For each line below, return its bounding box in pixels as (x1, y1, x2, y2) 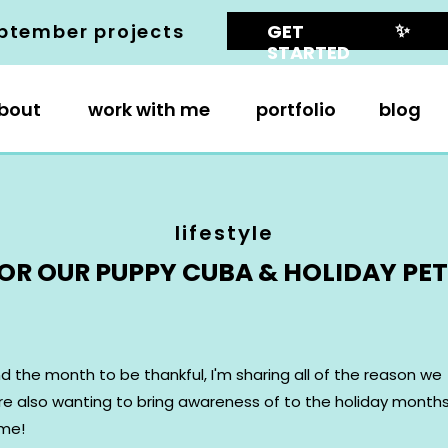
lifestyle (174, 219, 274, 247)
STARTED (267, 40, 350, 65)
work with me (87, 97, 210, 122)
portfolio (256, 97, 336, 122)
